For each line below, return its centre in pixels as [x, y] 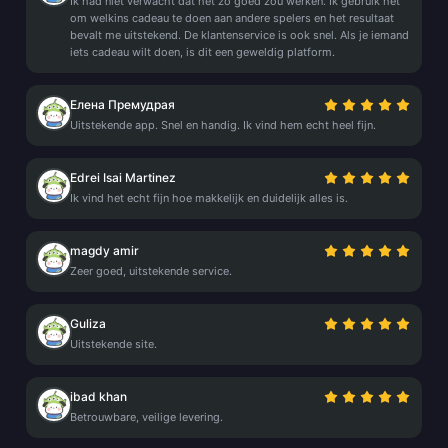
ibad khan [98, 396]
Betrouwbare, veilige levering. [146, 417]
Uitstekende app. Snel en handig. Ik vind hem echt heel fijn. [223, 125]
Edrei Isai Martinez [123, 177]
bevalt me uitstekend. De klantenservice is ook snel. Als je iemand [239, 35]
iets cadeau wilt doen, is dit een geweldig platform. [202, 52]
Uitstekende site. [113, 344]
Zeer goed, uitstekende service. [151, 271]
